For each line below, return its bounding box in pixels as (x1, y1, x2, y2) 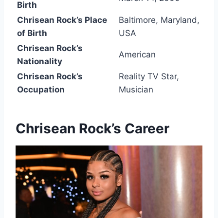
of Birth (17, 28, 47, 38)
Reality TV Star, (119, 72, 179, 82)
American (119, 50, 156, 60)
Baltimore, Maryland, (119, 15, 200, 25)
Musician (119, 85, 153, 95)
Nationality (17, 56, 62, 67)
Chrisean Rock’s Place (17, 15, 107, 25)
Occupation (17, 85, 65, 95)
